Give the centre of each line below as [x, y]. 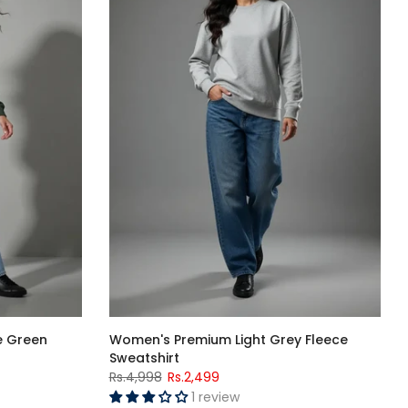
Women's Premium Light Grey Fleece [228, 339]
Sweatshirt [144, 357]
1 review [215, 397]
